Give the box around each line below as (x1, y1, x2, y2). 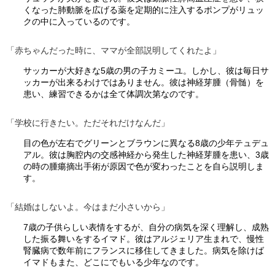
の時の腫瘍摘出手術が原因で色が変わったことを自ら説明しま (23, 161, 264, 171)
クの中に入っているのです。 (23, 16, 135, 26)
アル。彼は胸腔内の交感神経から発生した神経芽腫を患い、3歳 (23, 149, 269, 160)
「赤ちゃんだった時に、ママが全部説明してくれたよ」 (6, 45, 221, 55)
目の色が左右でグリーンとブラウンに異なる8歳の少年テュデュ (23, 137, 269, 148)
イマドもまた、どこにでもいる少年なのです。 (23, 257, 204, 267)
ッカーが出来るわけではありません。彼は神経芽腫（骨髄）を (23, 77, 264, 87)
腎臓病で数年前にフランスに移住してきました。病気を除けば (23, 245, 264, 255)
